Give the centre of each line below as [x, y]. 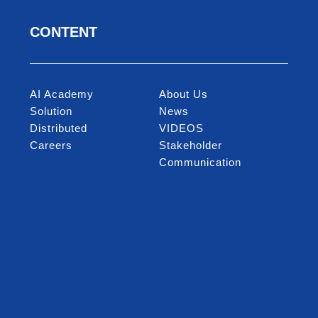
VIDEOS [181, 128]
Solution [51, 111]
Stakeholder [190, 145]
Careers [51, 145]
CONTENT [63, 32]
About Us [183, 94]
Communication [200, 162]
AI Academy [61, 94]
